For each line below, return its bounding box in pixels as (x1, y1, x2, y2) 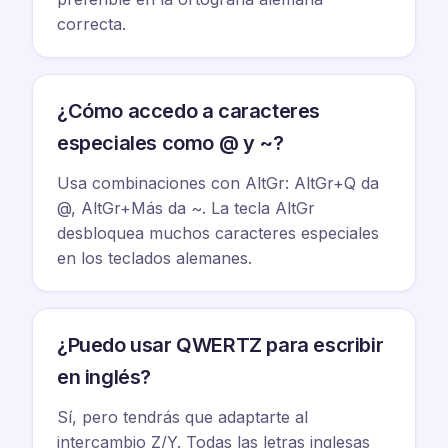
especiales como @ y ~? (57, 131, 284, 155)
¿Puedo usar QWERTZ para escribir (57, 333, 384, 357)
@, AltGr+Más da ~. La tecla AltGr (57, 198, 315, 218)
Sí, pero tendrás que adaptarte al (57, 407, 308, 427)
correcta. (57, 14, 126, 34)
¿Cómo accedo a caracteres (57, 99, 321, 123)
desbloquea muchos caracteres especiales (57, 223, 379, 243)
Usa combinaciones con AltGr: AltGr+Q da (57, 173, 379, 193)
